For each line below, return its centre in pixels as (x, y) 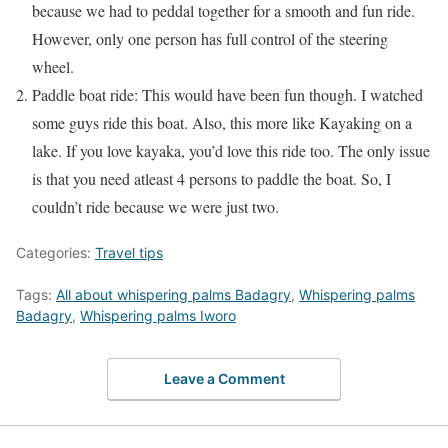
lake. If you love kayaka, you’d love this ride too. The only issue (231, 151)
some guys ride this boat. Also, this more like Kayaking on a (222, 123)
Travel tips (129, 253)
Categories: (55, 253)
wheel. (53, 67)
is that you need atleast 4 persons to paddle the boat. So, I (211, 179)
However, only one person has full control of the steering (210, 39)
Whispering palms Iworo (158, 316)
